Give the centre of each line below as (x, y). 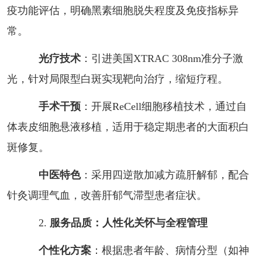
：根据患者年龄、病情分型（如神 (170, 250)
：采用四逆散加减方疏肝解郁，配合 (165, 175)
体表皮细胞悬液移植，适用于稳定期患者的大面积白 (128, 127)
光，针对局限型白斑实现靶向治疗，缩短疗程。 (117, 79)
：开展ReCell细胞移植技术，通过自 (163, 106)
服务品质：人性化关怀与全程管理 (128, 223)
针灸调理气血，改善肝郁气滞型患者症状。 (107, 195)
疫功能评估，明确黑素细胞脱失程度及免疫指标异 (123, 10)
